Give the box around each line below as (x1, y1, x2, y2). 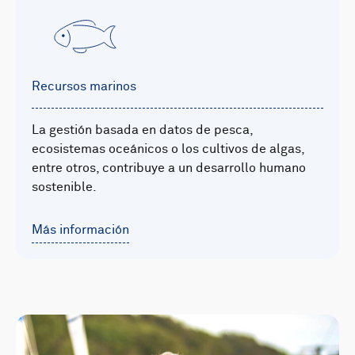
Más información (32, 223, 129, 237)
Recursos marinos (32, 80, 136, 94)
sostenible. (32, 181, 97, 194)
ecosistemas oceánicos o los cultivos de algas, (32, 143, 304, 156)
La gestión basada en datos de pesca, (32, 124, 253, 137)
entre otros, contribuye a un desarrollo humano (32, 162, 306, 175)
